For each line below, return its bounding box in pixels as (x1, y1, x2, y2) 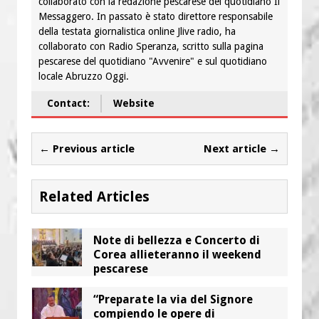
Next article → (204, 142, 280, 155)
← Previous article (39, 142, 135, 155)
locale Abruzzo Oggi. (38, 70, 129, 82)
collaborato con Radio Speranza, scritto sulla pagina (38, 40, 263, 52)
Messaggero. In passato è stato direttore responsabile (38, 10, 273, 22)
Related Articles (39, 187, 150, 205)
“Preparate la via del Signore (93, 292, 253, 306)
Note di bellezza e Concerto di (93, 233, 260, 247)
